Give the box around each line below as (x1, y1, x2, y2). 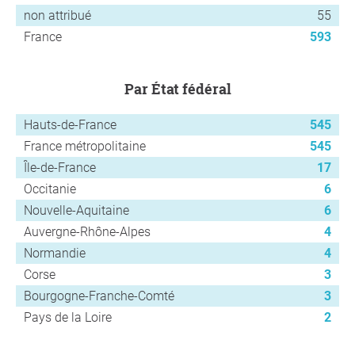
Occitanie (24, 181, 76, 197)
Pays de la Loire (24, 310, 112, 326)
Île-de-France (24, 160, 96, 176)
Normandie (24, 246, 86, 261)
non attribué (24, 8, 91, 24)
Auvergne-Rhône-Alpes (24, 224, 151, 240)
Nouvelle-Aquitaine (24, 203, 129, 219)
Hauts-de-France (24, 117, 116, 133)
